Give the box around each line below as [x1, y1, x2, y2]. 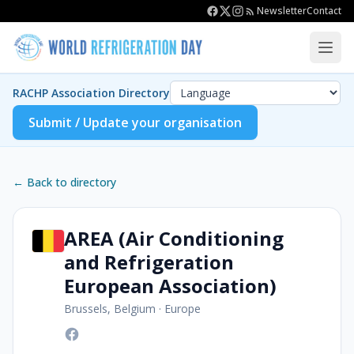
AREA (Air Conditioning [64, 225, 284, 251]
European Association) [64, 273, 277, 299]
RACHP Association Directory [13, 85, 170, 100]
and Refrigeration [64, 249, 234, 275]
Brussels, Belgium [64, 301, 156, 316]
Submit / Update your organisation [28, 114, 242, 131]
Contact [307, 4, 341, 17]
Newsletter [257, 4, 307, 17]
